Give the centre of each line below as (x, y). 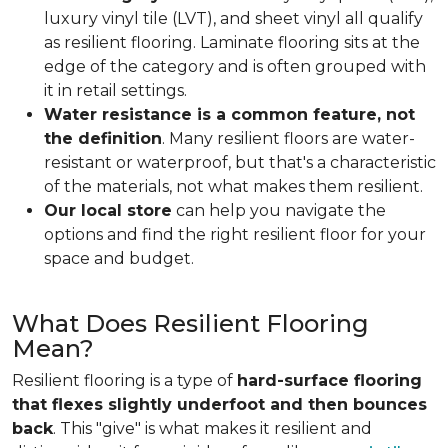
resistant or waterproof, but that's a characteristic (240, 162)
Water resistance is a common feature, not (229, 114)
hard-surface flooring (329, 380)
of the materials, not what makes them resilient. (233, 186)
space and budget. (119, 258)
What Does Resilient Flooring (190, 323)
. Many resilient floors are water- (288, 138)
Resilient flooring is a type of (124, 380)
